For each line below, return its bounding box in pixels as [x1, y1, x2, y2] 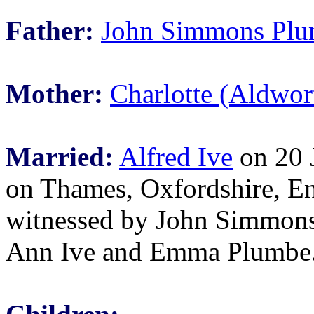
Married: [6, 142, 114, 172]
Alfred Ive [119, 142, 233, 172]
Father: [6, 15, 94, 46]
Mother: [6, 78, 103, 109]
